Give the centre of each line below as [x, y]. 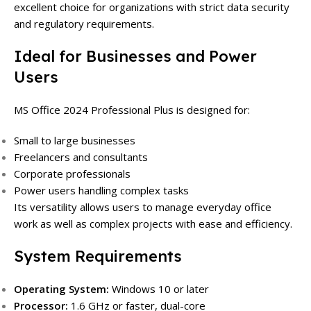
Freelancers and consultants [81, 157]
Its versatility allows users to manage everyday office [143, 207]
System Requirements [98, 257]
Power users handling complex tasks [101, 191]
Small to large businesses [75, 141]
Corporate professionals [72, 174]
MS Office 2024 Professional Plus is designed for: [132, 110]
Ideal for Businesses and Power [135, 57]
